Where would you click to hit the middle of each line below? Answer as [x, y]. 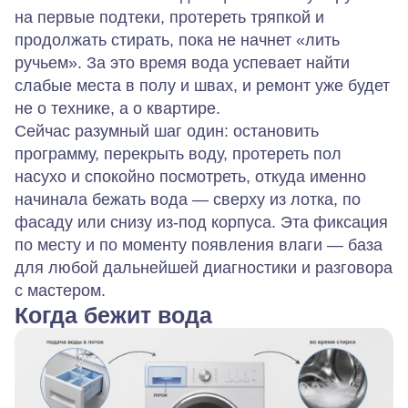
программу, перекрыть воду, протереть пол [178, 153]
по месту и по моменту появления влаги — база [199, 245]
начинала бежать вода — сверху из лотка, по [188, 199]
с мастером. [60, 290]
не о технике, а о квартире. [117, 108]
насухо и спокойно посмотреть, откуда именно [190, 176]
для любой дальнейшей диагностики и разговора [204, 267]
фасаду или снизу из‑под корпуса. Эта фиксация [201, 222]
